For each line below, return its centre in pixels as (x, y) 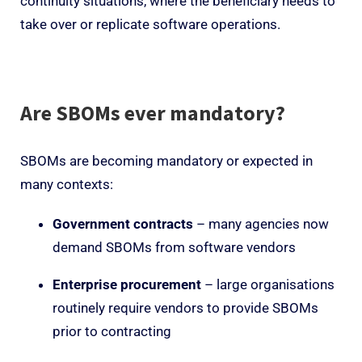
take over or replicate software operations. (150, 24)
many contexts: (67, 184)
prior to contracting (112, 331)
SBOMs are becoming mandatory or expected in (166, 160)
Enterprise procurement (127, 284)
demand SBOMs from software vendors (174, 247)
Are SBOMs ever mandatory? (155, 112)
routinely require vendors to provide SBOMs (185, 307)
